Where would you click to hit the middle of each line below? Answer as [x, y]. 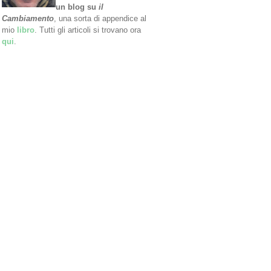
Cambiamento [28, 19]
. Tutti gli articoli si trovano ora [88, 30]
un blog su [77, 7]
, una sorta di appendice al [100, 19]
